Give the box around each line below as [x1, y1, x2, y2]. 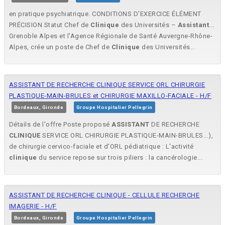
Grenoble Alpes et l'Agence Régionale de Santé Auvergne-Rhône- [9, 32, 213, 40]
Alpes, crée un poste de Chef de [9, 43, 111, 51]
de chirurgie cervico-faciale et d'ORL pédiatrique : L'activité [9, 143, 194, 151]
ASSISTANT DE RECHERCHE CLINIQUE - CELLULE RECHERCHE [9, 191, 200, 199]
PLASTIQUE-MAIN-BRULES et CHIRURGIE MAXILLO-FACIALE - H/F [9, 92, 211, 100]
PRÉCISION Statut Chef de [9, 21, 91, 29]
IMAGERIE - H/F [9, 202, 57, 210]
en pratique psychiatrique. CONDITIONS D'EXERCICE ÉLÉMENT [9, 10, 201, 18]
